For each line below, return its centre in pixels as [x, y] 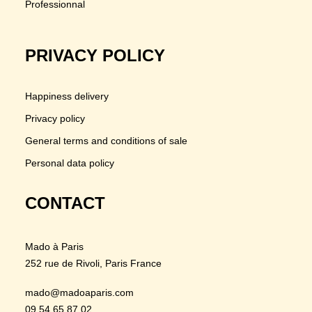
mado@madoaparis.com [79, 292]
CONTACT [65, 203]
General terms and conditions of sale [106, 141]
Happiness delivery [67, 96]
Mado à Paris [54, 247]
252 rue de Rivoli [62, 263]
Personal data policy [70, 163]
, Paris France [131, 263]
